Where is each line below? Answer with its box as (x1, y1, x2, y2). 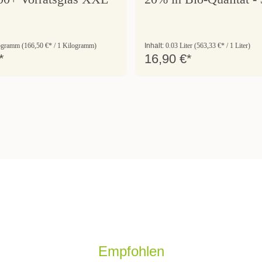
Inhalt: (144, 41, 166, 50)
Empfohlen (98, 243, 164, 259)
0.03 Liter (166, 41, 194, 50)
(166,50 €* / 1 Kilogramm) (21, 41, 96, 50)
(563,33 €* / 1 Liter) (194, 41, 250, 50)
